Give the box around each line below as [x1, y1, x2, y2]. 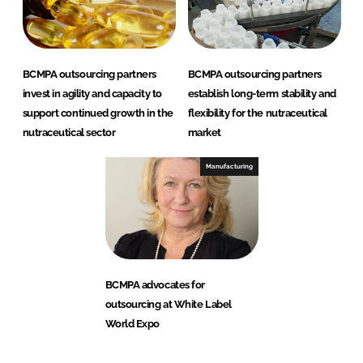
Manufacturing [205, 162, 253, 171]
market [187, 126, 221, 139]
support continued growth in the [22, 107, 173, 120]
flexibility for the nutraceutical [187, 107, 327, 120]
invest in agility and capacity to [22, 88, 162, 100]
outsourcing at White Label [105, 298, 232, 311]
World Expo [105, 318, 160, 331]
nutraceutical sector [22, 126, 116, 139]
